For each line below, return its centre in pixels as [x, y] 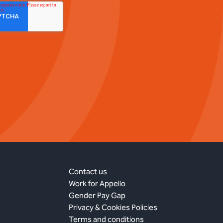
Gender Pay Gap [97, 195]
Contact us [88, 171]
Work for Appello [97, 183]
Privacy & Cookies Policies [113, 207]
